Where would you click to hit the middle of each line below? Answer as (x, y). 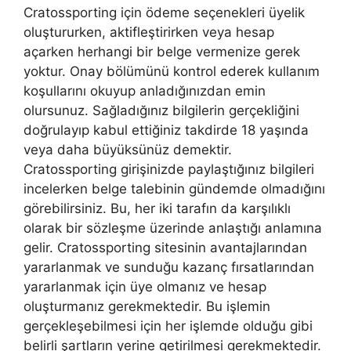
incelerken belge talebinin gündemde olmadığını (174, 189)
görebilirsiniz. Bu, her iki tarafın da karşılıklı (157, 209)
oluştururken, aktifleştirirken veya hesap (149, 33)
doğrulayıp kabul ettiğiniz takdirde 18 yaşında (166, 130)
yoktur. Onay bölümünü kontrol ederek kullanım (172, 72)
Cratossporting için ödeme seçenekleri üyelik (164, 13)
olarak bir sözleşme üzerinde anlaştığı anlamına (173, 228)
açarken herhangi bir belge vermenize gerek (162, 52)
